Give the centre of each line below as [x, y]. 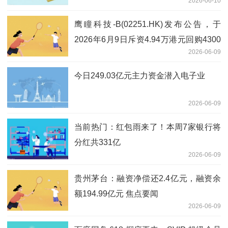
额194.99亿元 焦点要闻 [116, 193]
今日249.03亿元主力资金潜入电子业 [140, 75]
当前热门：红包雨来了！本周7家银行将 [148, 127]
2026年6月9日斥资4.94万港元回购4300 [148, 39]
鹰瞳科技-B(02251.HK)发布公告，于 [148, 24]
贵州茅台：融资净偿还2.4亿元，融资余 [148, 178]
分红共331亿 [97, 142]
